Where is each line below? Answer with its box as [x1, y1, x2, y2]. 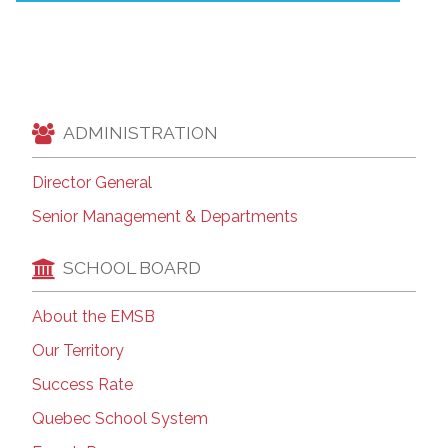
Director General [32, 172, 152, 192]
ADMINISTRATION [63, 122, 218, 144]
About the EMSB [32, 307, 155, 327]
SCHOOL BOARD [63, 257, 201, 279]
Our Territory [32, 341, 124, 361]
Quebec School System [32, 409, 208, 429]
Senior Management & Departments [32, 206, 298, 226]
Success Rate [32, 375, 133, 395]
